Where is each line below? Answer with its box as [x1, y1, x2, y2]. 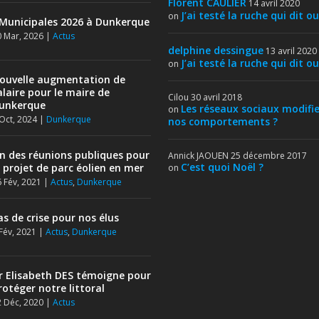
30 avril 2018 [190, 90, 242, 103]
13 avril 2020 [265, 44, 317, 57]
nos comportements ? [167, 114, 278, 128]
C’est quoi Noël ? [180, 159, 263, 174]
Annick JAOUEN [167, 149, 229, 162]
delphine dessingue [167, 43, 263, 57]
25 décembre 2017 [230, 149, 307, 162]
